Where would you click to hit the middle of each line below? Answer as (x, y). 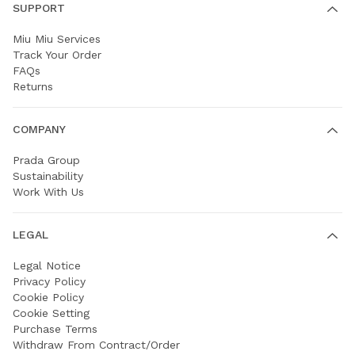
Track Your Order (57, 54)
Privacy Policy (49, 281)
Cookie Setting (51, 313)
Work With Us (48, 191)
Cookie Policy (48, 297)
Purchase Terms (55, 328)
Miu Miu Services (57, 38)
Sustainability (48, 176)
